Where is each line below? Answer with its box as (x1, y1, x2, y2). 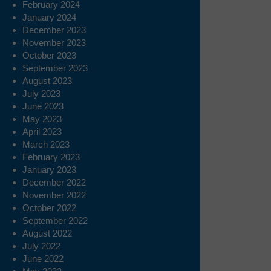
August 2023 (22, 76, 72, 87)
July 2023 (22, 88, 60, 99)
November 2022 (22, 190, 86, 201)
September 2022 (22, 215, 88, 226)
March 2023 (22, 139, 70, 150)
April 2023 (22, 126, 62, 137)
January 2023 (22, 165, 76, 175)
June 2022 (22, 253, 64, 264)
